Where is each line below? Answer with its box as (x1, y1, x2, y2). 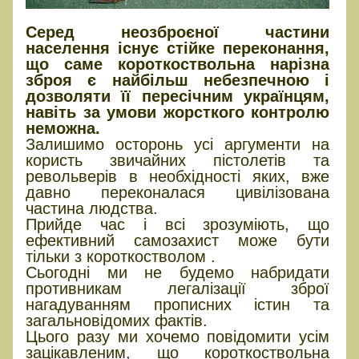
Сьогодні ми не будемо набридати (26, 263, 330, 281)
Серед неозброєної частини (26, 22, 330, 41)
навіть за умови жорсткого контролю (26, 103, 330, 121)
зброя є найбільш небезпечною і (26, 71, 330, 89)
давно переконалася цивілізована (26, 183, 330, 201)
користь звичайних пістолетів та (26, 151, 330, 169)
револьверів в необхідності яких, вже (26, 167, 330, 185)
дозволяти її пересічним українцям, (26, 87, 330, 105)
